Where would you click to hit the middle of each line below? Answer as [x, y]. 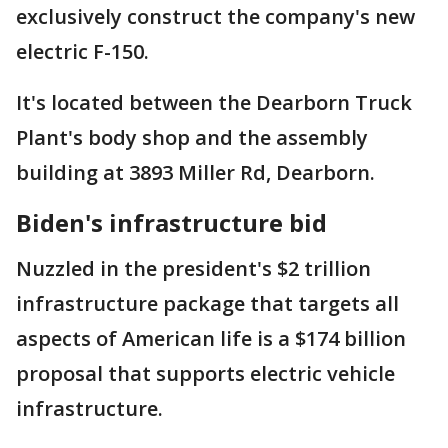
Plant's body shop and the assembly [192, 137]
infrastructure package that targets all [207, 303]
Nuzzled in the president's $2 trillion [193, 268]
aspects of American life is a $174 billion [211, 338]
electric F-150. [82, 51]
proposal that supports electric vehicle [205, 373]
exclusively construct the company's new [215, 16]
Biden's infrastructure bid [171, 222]
